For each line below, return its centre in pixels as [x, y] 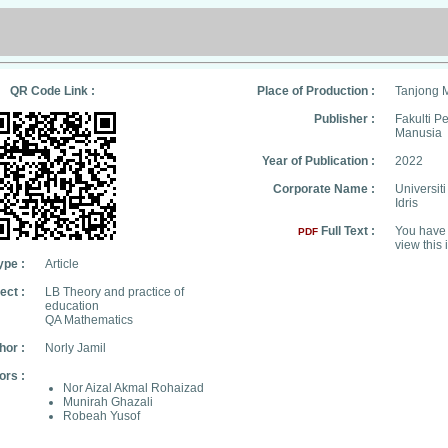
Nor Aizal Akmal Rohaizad [133, 388]
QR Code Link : [52, 91]
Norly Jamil [75, 348]
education [72, 306]
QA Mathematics [89, 320]
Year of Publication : [318, 161]
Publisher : [344, 119]
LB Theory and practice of [114, 292]
